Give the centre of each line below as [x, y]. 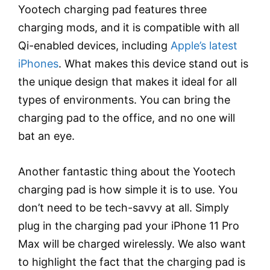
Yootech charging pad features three [112, 9]
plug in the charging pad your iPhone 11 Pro [129, 225]
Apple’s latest [202, 45]
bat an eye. [46, 136]
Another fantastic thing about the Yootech [127, 171]
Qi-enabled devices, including [93, 45]
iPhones [38, 63]
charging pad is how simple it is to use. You [128, 189]
